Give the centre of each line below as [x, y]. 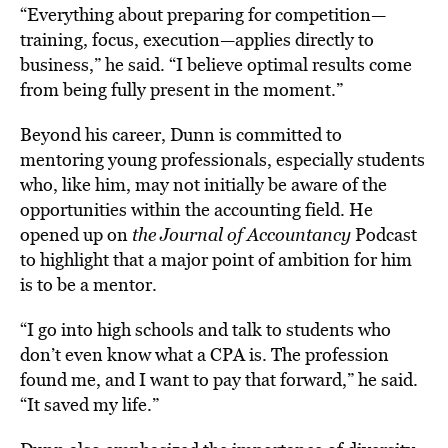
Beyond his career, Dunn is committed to [181, 134]
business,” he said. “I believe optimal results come [216, 64]
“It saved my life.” [89, 404]
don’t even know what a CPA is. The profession [204, 354]
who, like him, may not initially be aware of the [203, 184]
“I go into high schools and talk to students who [205, 329]
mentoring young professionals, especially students [222, 159]
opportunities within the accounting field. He [196, 209]
